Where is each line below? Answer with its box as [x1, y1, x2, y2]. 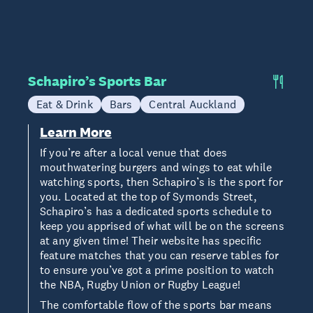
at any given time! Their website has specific [40, 233, 262, 247]
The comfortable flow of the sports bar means [40, 298, 272, 312]
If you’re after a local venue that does [40, 145, 228, 159]
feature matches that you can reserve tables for [40, 248, 279, 262]
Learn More [40, 124, 112, 140]
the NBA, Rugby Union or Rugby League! [40, 277, 244, 291]
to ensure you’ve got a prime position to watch [40, 263, 275, 277]
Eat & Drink [36, 97, 93, 111]
